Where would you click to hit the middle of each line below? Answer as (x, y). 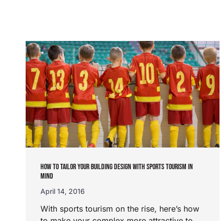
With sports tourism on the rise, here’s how (120, 209)
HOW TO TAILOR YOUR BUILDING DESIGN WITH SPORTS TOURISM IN (117, 167)
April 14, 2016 (63, 191)
